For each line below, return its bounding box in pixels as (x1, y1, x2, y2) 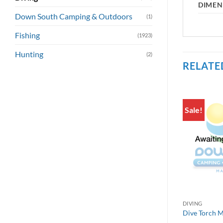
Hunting (15, 49, 43, 59)
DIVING (182, 200, 203, 207)
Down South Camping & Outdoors (15, 11, 132, 21)
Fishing (15, 30, 40, 40)
